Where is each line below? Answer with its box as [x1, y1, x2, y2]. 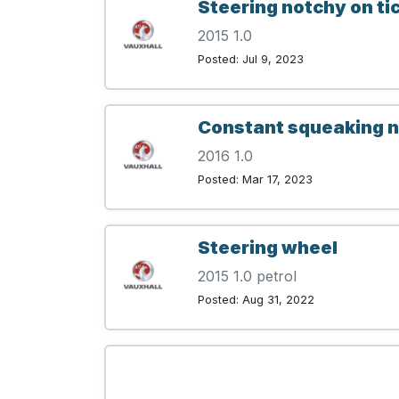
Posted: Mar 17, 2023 [198, 173, 313, 187]
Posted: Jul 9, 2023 [198, 53, 304, 67]
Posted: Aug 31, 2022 [198, 293, 314, 307]
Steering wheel [198, 237, 338, 259]
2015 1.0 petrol [198, 267, 297, 286]
